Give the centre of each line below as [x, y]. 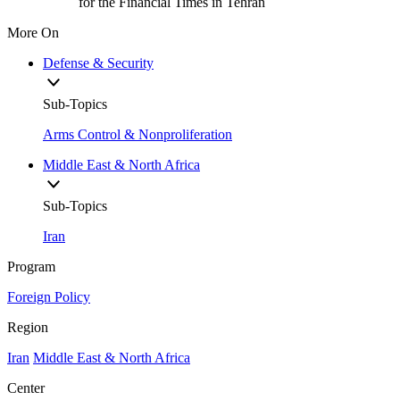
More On [33, 32]
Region [28, 327]
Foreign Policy [49, 296]
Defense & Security [98, 62]
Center [26, 387]
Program [31, 266]
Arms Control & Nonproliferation [137, 134]
